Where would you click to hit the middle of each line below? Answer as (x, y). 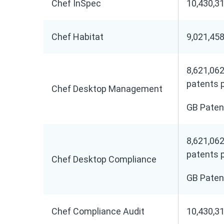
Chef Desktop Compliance (104, 159)
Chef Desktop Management (107, 89)
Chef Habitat (77, 37)
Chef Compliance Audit (98, 211)
